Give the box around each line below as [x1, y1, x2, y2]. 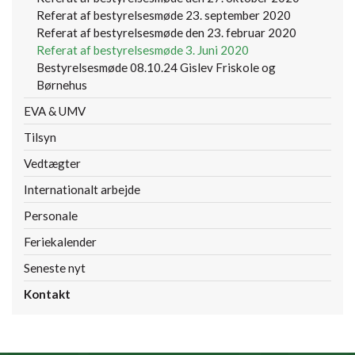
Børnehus [36, 78, 87, 93]
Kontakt [24, 287, 71, 302]
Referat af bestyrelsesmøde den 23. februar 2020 [36, 25, 296, 40]
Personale [24, 208, 78, 223]
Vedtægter [24, 156, 81, 171]
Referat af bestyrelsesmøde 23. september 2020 [36, 8, 291, 23]
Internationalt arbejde [24, 182, 140, 197]
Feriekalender [24, 235, 97, 250]
